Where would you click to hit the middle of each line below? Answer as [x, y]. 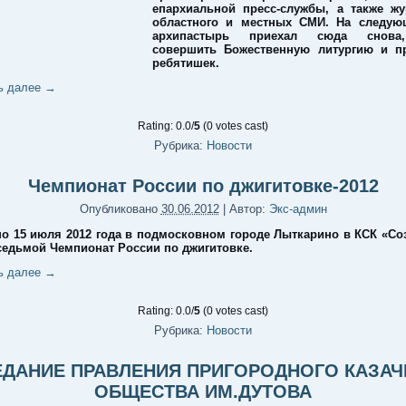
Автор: [247, 209]
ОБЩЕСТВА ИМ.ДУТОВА [203, 391]
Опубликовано [118, 209]
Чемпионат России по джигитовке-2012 [203, 186]
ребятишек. [186, 63]
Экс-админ [298, 209]
